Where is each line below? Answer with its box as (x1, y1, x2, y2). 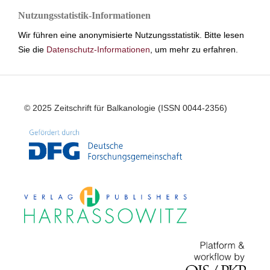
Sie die (18, 44, 46, 54)
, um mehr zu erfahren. (150, 44, 238, 54)
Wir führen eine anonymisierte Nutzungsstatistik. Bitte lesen (18, 30, 244, 40)
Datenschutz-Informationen (46, 44, 150, 54)
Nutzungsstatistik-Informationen (18, 10, 151, 20)
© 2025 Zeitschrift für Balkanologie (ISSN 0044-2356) (24, 102, 227, 113)
